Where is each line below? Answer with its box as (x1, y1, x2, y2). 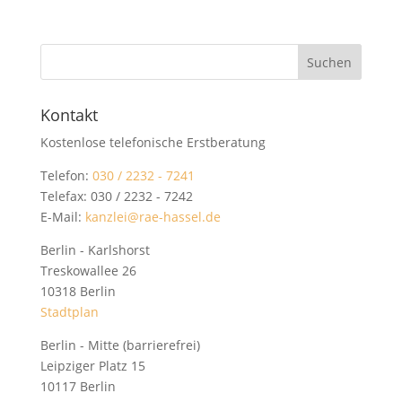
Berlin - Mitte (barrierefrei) (39, 336, 200, 354)
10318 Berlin (39, 283, 116, 300)
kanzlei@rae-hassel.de (84, 208, 221, 225)
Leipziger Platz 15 (39, 357, 145, 374)
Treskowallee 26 (39, 262, 136, 279)
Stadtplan (39, 303, 99, 320)
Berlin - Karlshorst (39, 241, 150, 258)
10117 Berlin (39, 378, 116, 395)
